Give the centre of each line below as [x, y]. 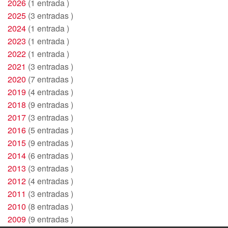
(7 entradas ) [50, 79]
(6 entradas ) [50, 155]
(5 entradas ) [50, 130]
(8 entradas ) [50, 206]
